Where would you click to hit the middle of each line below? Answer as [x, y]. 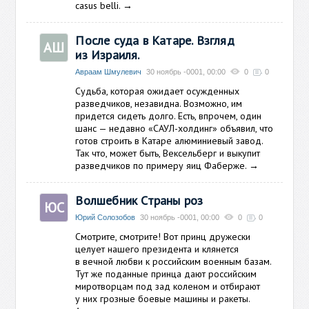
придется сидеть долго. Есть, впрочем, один [169, 116]
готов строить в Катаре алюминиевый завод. [169, 141]
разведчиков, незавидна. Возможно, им [159, 103]
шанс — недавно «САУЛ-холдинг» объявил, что [175, 128]
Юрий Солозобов [106, 217]
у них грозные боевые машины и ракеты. [163, 299]
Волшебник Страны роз [139, 200]
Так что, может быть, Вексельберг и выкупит [168, 153]
